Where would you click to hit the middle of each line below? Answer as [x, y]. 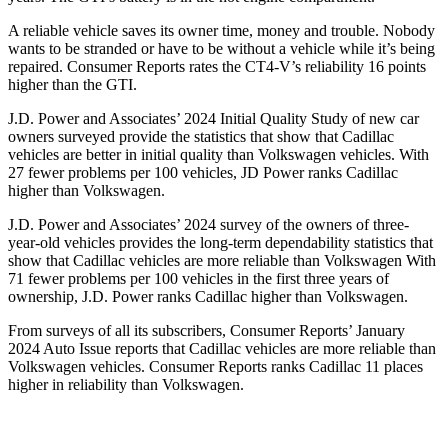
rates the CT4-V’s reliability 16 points [305, 67]
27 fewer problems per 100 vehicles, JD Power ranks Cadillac [203, 173]
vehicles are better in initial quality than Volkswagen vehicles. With [218, 155]
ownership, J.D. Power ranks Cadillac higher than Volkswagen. [208, 297]
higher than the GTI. [72, 85]
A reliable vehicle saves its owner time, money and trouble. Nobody [221, 31]
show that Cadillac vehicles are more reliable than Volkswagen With [222, 261]
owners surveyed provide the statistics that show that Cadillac [201, 137]
